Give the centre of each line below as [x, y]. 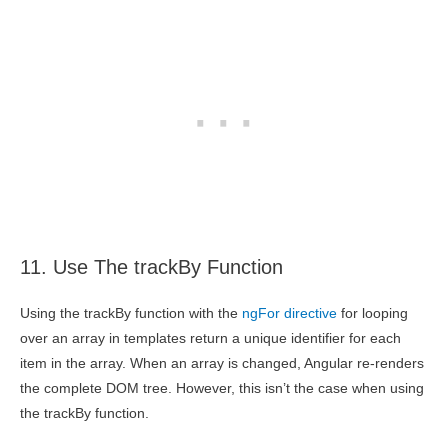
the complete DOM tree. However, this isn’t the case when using [222, 389]
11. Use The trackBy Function [151, 267]
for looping [372, 314]
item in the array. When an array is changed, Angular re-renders [222, 364]
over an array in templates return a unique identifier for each [210, 339]
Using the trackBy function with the [131, 314]
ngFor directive [289, 314]
